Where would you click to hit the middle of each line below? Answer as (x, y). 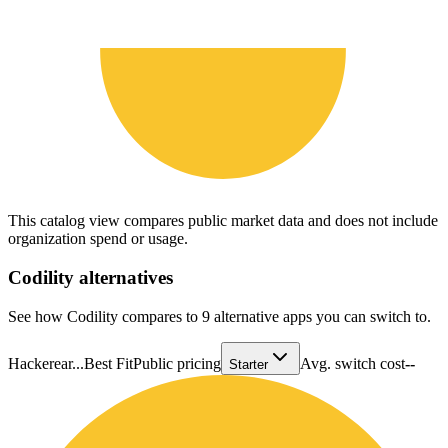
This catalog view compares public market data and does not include (223, 221)
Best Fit (108, 363)
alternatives (123, 277)
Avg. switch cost (352, 363)
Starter (248, 364)
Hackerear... (46, 363)
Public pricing (177, 363)
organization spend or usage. (98, 239)
